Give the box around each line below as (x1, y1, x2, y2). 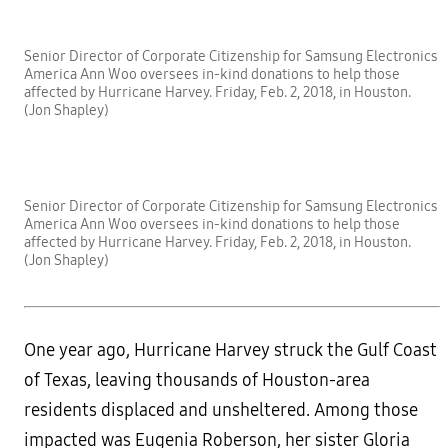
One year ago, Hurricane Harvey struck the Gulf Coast (24, 339, 437, 361)
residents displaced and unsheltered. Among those (24, 399, 418, 421)
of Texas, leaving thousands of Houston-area (24, 369, 370, 391)
